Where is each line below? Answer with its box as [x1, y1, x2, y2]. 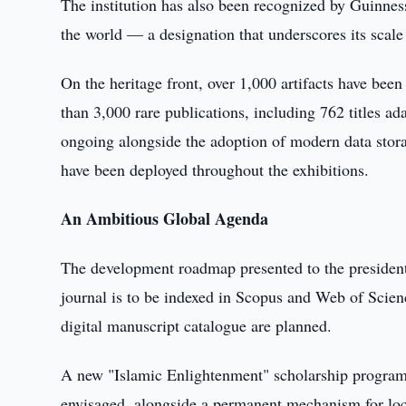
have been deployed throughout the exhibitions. [61, 159, 370, 180]
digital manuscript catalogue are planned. [61, 314, 333, 336]
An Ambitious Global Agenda [61, 207, 269, 230]
